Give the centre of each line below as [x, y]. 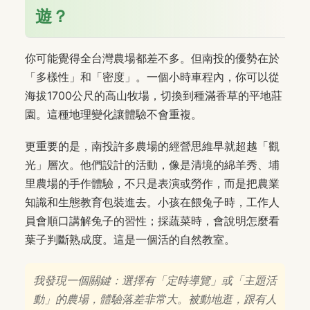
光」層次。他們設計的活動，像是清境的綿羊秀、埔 [152, 165]
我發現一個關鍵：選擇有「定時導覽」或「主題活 [155, 281]
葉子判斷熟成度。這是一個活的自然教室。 [130, 240]
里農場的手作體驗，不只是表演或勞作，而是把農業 [152, 184]
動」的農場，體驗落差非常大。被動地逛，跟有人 [155, 299]
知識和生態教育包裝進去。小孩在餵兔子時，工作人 [152, 202]
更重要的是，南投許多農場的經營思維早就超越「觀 [152, 146]
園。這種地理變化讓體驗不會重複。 [113, 114]
